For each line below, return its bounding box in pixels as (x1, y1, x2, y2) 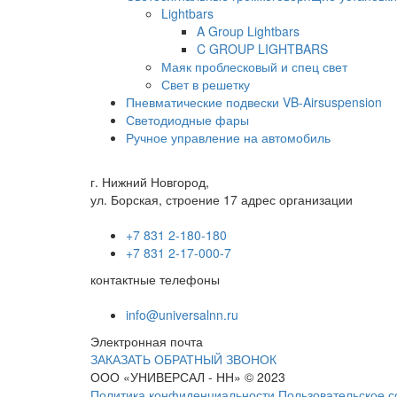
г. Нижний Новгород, (90, 173, 209, 191)
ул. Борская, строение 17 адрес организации (90, 191, 353, 208)
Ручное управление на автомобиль (126, 128, 331, 146)
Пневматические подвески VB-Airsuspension (126, 93, 382, 111)
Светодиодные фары (126, 111, 249, 128)
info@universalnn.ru (126, 306, 238, 323)
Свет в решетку (161, 75, 250, 93)
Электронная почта (90, 332, 203, 350)
